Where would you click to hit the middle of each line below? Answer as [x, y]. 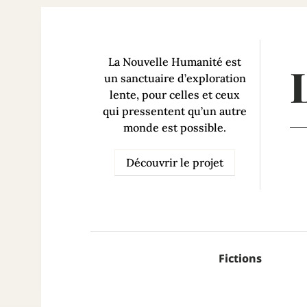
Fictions [240, 259]
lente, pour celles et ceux [175, 95]
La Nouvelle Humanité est [175, 62]
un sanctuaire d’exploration [175, 78]
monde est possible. [175, 127]
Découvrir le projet [175, 162]
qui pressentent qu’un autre [175, 111]
